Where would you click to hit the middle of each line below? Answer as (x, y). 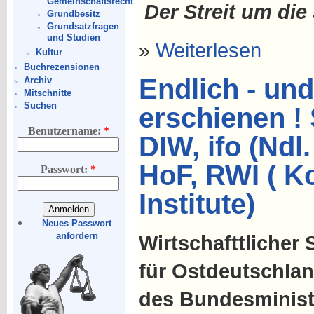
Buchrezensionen (62, 67)
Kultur (49, 53)
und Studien (74, 38)
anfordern (77, 235)
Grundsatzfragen (83, 27)
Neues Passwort (77, 223)
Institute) (197, 204)
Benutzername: (66, 130)
